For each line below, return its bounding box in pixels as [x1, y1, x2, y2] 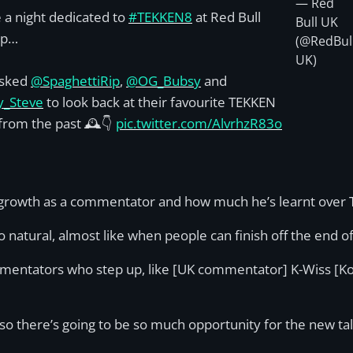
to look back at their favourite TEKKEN [43, 93, 276, 111]
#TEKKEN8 [128, 8, 192, 26]
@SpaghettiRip [31, 72, 120, 90]
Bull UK [295, 13, 338, 31]
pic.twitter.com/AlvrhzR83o [116, 114, 282, 132]
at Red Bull [192, 8, 261, 26]
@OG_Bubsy [126, 72, 201, 90]
